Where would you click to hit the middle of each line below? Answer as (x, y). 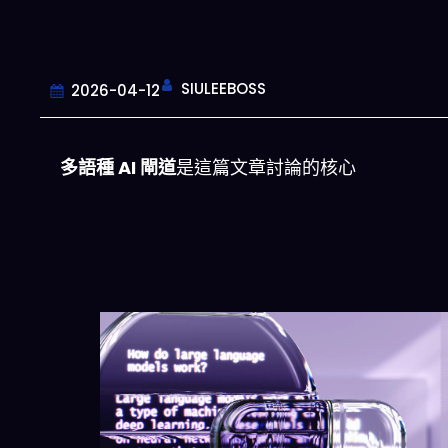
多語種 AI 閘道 (118, 167)
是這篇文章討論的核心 (266, 167)
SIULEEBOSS (223, 89)
